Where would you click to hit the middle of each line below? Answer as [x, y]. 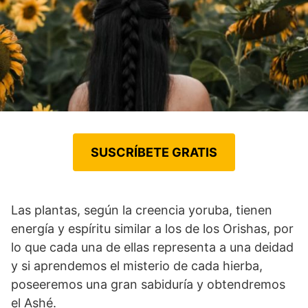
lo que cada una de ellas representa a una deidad [152, 247]
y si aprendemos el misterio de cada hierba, [137, 265]
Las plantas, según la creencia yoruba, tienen [142, 210]
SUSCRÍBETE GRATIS [154, 152]
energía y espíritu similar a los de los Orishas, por [152, 228]
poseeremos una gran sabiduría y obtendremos [148, 284]
